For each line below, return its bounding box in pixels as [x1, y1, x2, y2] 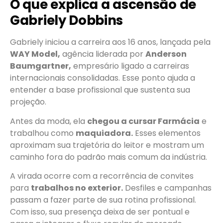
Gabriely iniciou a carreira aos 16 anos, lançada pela [10, 36, 211, 48]
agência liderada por [60, 48, 145, 60]
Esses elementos [133, 127, 201, 139]
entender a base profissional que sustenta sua [10, 84, 190, 96]
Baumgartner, [10, 60, 71, 72]
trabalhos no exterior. [31, 182, 123, 194]
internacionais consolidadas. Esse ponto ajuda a [10, 72, 195, 84]
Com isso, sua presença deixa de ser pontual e [10, 206, 190, 218]
